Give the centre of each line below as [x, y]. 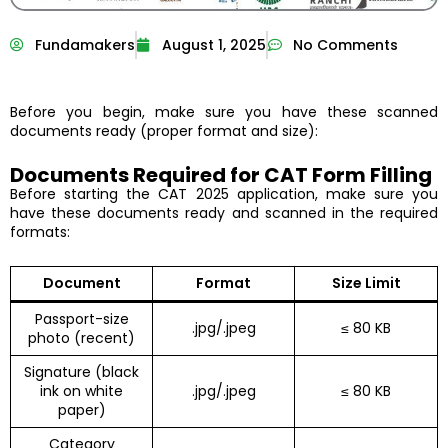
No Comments [345, 44]
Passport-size [81, 319]
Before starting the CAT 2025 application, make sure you [224, 193]
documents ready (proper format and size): [164, 131]
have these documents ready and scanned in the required [224, 212]
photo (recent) [81, 338]
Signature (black [81, 372]
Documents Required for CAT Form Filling [221, 174]
